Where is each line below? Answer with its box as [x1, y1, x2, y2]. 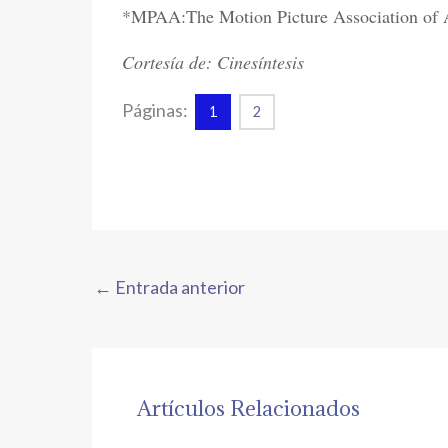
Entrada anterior [112, 276, 245, 299]
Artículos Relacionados [137, 395, 360, 423]
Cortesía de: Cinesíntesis [122, 50, 304, 74]
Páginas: [122, 99, 191, 121]
